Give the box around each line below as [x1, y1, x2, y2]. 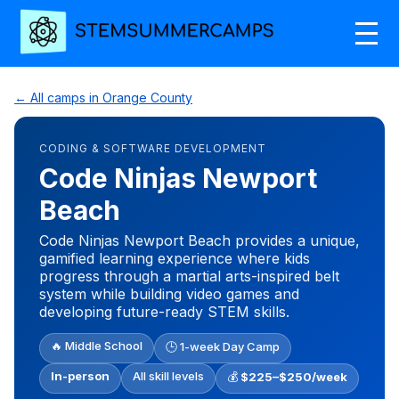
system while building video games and [39, 284, 299, 303]
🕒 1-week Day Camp [166, 338, 280, 354]
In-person [51, 368, 110, 383]
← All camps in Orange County [14, 89, 192, 105]
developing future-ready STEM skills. [39, 302, 289, 321]
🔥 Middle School [51, 338, 142, 353]
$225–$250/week [240, 369, 347, 384]
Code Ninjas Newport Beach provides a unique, [39, 231, 360, 249]
